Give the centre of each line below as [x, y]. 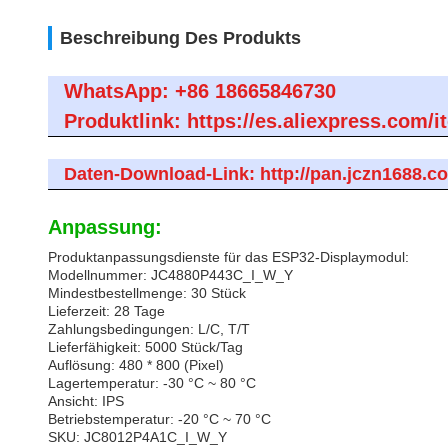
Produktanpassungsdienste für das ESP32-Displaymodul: [228, 257]
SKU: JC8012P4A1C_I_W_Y [137, 437]
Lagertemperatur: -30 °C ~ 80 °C [152, 383]
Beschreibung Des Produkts [180, 38]
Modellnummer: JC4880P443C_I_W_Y [170, 275]
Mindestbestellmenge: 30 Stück [147, 293]
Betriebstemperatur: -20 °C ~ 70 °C [159, 419]
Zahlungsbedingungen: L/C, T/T [149, 329]
